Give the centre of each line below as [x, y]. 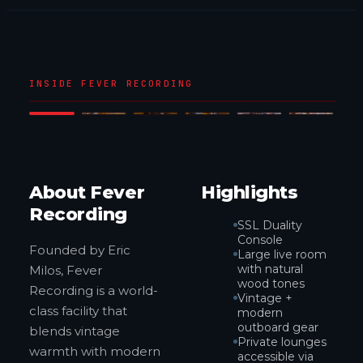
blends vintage [75, 331]
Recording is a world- [94, 290]
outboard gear [278, 327]
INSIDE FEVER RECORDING [111, 83]
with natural [270, 269]
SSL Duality [270, 225]
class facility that [78, 311]
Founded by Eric [80, 250]
